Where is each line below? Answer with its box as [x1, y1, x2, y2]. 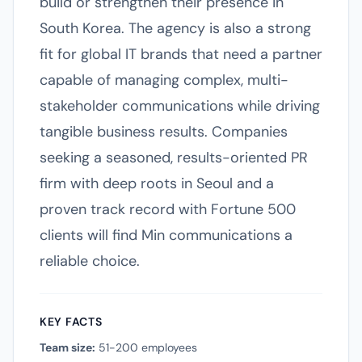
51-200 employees [95, 340, 197, 355]
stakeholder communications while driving [40, 96, 320, 116]
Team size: [40, 340, 95, 355]
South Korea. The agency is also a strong [40, 19, 311, 38]
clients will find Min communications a [40, 225, 293, 245]
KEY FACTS [40, 314, 103, 329]
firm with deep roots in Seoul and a [40, 174, 274, 193]
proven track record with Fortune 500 [40, 200, 296, 219]
